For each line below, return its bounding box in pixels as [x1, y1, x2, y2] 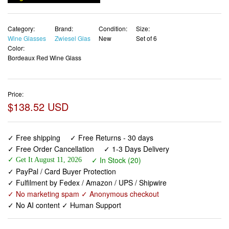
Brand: [54, 24, 73, 33]
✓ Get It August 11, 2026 [8, 156, 82, 164]
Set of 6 [135, 33, 157, 42]
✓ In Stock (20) [91, 155, 142, 166]
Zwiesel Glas [54, 33, 90, 42]
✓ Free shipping [8, 132, 60, 143]
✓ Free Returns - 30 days [70, 132, 154, 143]
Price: [8, 89, 24, 99]
